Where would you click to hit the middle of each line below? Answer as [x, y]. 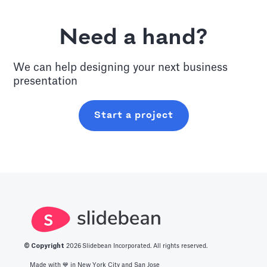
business [206, 67]
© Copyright [44, 246]
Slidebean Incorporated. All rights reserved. [145, 246]
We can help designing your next [98, 67]
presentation [46, 81]
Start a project [133, 115]
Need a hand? [133, 38]
